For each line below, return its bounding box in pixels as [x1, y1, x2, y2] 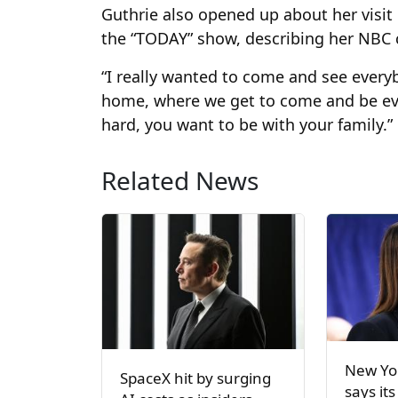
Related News [101, 163, 259, 198]
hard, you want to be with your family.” [101, 114, 393, 136]
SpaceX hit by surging [120, 368, 271, 389]
